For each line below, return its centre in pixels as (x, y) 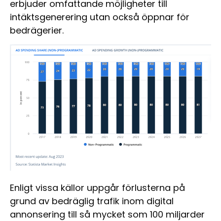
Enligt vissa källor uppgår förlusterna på (97, 188)
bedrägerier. (37, 31)
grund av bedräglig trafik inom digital (92, 201)
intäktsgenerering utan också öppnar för (100, 17)
